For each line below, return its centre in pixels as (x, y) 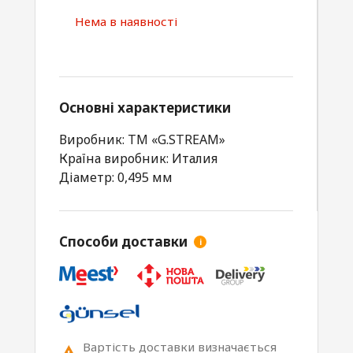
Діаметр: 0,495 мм (116, 177)
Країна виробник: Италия (138, 158)
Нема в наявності (126, 21)
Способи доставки (123, 242)
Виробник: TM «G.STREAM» (142, 139)
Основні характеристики (145, 108)
